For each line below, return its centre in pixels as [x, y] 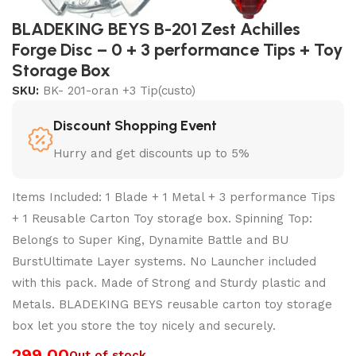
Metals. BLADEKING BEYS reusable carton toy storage [172, 304]
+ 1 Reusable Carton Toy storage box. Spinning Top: [162, 218]
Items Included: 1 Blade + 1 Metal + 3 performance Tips [174, 197]
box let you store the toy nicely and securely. [144, 325]
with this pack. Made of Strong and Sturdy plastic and [169, 282]
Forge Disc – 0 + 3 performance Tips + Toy [178, 49]
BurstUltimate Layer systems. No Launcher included [164, 261]
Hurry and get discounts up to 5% [151, 153]
